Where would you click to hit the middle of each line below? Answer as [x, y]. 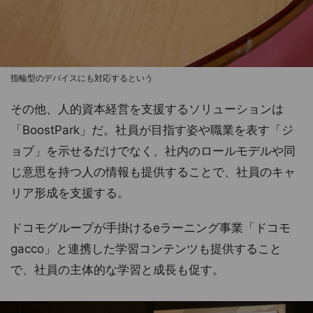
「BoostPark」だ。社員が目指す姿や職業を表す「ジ [152, 130]
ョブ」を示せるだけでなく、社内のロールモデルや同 [153, 151]
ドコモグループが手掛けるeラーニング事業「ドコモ [151, 228]
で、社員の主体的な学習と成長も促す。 [117, 270]
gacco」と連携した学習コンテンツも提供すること [146, 249]
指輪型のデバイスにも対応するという [82, 78]
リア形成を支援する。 [70, 193]
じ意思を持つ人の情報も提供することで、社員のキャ [153, 172]
